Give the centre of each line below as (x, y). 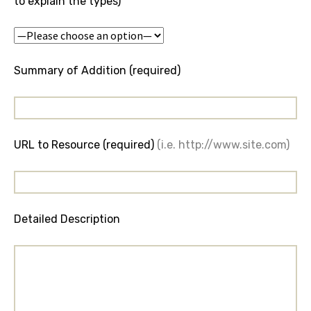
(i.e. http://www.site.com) (223, 145)
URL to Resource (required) (85, 145)
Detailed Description (67, 219)
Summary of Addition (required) (97, 70)
